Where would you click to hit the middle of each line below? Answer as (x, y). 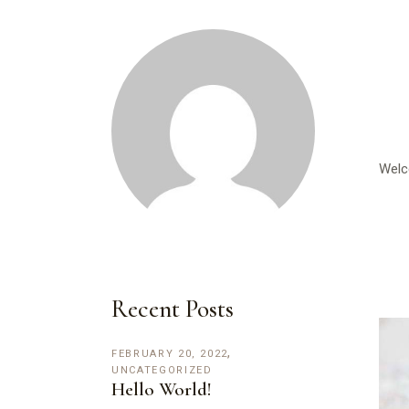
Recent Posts (173, 309)
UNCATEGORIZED (162, 370)
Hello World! (162, 389)
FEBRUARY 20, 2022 (170, 353)
